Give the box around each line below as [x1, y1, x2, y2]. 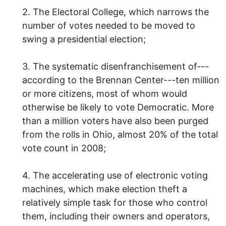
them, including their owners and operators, [22, 210, 210, 221]
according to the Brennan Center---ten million [22, 74, 219, 85]
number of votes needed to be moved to [22, 20, 195, 31]
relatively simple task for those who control [22, 197, 207, 208]
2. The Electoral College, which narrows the [22, 6, 209, 17]
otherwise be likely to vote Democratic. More [22, 101, 214, 112]
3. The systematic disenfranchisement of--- [22, 61, 209, 72]
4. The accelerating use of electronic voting [22, 169, 208, 181]
